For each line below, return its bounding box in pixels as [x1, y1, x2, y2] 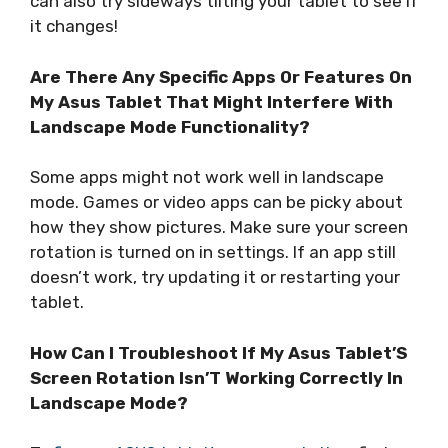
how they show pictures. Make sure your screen [30, 217, 408, 238]
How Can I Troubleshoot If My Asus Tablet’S [30, 342, 407, 363]
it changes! [30, 16, 118, 37]
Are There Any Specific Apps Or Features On [30, 66, 412, 87]
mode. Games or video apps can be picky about [30, 192, 403, 213]
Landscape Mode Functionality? [30, 116, 310, 137]
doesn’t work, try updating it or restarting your [30, 267, 400, 288]
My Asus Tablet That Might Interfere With [30, 91, 393, 112]
